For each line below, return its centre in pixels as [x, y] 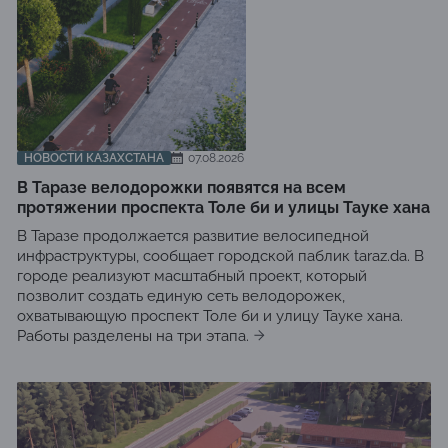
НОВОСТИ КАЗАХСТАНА [94, 158]
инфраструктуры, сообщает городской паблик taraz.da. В [220, 256]
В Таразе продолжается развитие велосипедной [193, 236]
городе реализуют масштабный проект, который [192, 276]
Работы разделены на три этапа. [133, 336]
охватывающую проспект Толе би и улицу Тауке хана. [210, 316]
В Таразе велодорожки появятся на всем [181, 187]
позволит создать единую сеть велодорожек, [181, 296]
